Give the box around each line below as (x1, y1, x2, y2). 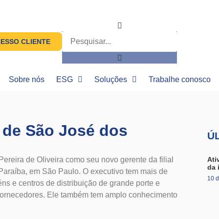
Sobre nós (9, 75, 44, 84)
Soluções (94, 75, 127, 84)
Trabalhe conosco (149, 75, 211, 84)
